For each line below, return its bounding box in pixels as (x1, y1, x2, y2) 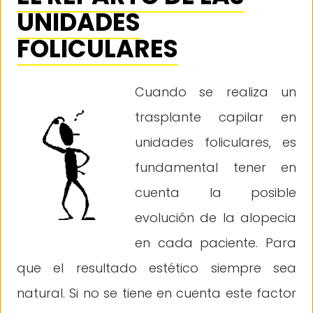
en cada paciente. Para (135, 233, 296, 252)
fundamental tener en (135, 158, 296, 176)
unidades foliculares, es (135, 133, 296, 151)
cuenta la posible (135, 183, 296, 201)
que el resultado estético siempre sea (17, 259, 296, 277)
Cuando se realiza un (135, 82, 296, 101)
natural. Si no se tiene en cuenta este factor (17, 284, 296, 302)
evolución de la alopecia (135, 208, 296, 226)
